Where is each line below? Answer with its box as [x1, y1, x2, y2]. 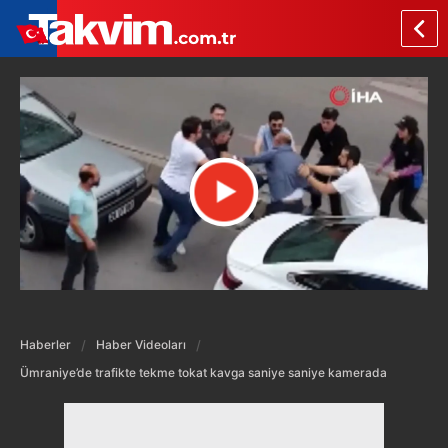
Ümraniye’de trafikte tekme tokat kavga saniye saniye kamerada [20, 364, 387, 380]
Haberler [20, 336, 71, 352]
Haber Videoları [96, 336, 186, 352]
